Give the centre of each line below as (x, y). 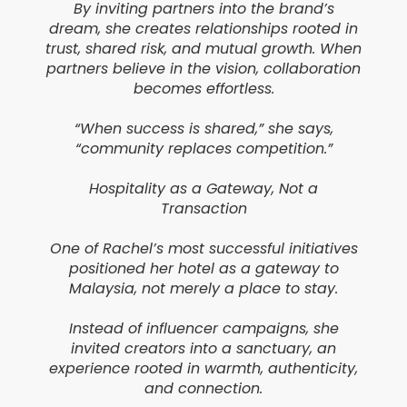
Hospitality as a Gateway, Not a (203, 189)
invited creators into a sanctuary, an (203, 349)
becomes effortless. (203, 89)
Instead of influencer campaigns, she (203, 329)
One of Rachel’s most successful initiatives (203, 249)
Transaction (203, 209)
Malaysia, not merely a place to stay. (203, 289)
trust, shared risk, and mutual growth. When (203, 49)
